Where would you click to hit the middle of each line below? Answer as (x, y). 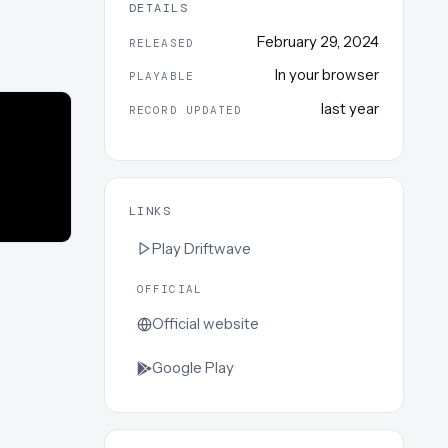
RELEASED (161, 42)
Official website (205, 324)
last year (350, 108)
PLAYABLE (161, 76)
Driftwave (217, 248)
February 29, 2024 (318, 41)
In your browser (327, 75)
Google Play (193, 368)
